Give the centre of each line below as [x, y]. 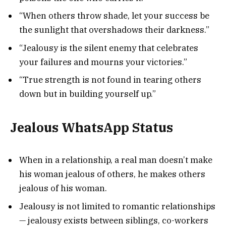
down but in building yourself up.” [88, 94]
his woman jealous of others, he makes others [112, 174]
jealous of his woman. [63, 188]
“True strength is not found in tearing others [110, 80]
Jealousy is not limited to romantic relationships [117, 206]
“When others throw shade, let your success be [114, 16]
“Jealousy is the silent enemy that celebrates [109, 48]
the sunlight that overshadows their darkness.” [114, 30]
